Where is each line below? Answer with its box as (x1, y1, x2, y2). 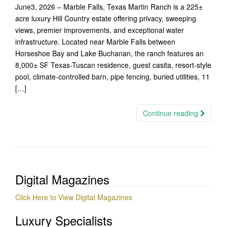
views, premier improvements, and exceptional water (15, 25, 184, 35)
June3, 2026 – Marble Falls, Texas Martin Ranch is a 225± (15, 2, 203, 12)
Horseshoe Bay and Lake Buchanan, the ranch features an (15, 48, 204, 58)
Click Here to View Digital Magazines (15, 192, 132, 202)
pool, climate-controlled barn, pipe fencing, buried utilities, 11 (15, 71, 210, 82)
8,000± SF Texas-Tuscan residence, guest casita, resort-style (15, 60, 211, 70)
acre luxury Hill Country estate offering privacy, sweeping (15, 13, 196, 23)
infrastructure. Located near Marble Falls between (15, 36, 175, 47)
